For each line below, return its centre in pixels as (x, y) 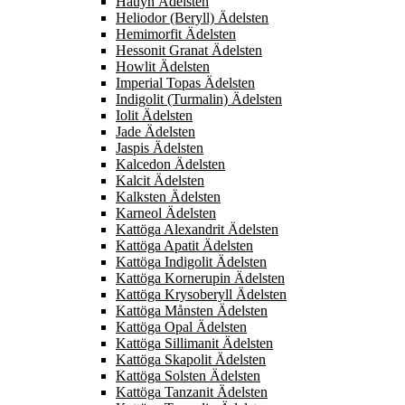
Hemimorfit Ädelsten (176, 34)
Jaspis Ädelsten (160, 148)
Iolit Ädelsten (154, 116)
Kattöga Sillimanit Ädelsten (194, 344)
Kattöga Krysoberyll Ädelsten (201, 295)
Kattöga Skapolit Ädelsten (191, 360)
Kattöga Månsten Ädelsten (192, 311)
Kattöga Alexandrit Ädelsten (197, 230)
